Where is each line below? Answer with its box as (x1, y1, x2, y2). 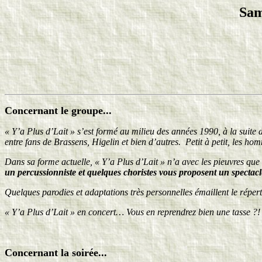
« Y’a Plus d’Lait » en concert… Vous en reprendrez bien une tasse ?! (5, 207, 260, 218)
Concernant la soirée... (5, 247, 107, 259)
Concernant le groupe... (5, 105, 112, 117)
